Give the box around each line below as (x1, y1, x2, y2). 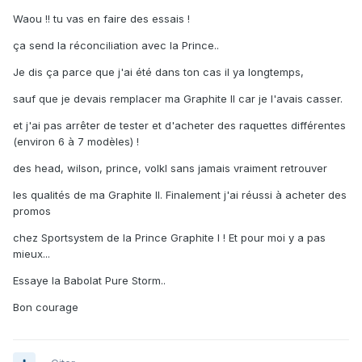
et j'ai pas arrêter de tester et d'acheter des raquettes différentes (13, 119, 346, 133)
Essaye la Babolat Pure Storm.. (13, 274, 166, 288)
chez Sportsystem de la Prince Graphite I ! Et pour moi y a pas (13, 231, 326, 245)
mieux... (13, 247, 50, 261)
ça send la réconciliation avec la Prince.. (13, 39, 219, 53)
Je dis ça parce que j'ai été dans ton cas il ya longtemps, (13, 65, 304, 79)
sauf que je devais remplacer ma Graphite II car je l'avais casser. (13, 92, 343, 106)
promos (13, 204, 51, 218)
